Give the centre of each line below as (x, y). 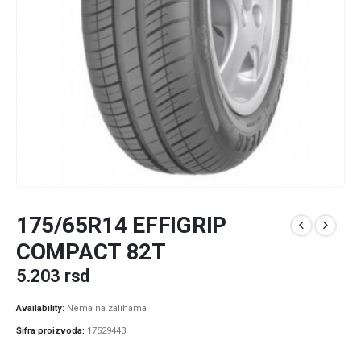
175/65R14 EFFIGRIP (121, 225)
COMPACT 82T (91, 251)
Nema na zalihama (107, 309)
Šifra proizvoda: (52, 331)
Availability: (41, 309)
